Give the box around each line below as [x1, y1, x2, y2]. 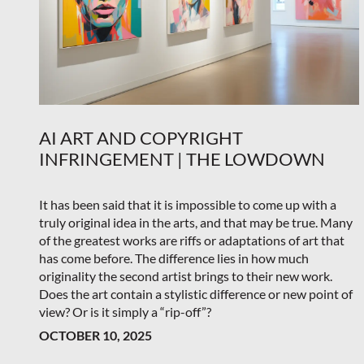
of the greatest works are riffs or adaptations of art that [39, 232, 344, 248]
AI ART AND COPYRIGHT [39, 126, 243, 149]
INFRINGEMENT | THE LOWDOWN [39, 147, 325, 170]
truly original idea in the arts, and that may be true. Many [39, 214, 353, 230]
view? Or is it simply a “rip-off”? [39, 303, 211, 319]
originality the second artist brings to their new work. [39, 267, 332, 284]
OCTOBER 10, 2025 [39, 327, 152, 343]
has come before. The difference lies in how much [39, 249, 309, 266]
